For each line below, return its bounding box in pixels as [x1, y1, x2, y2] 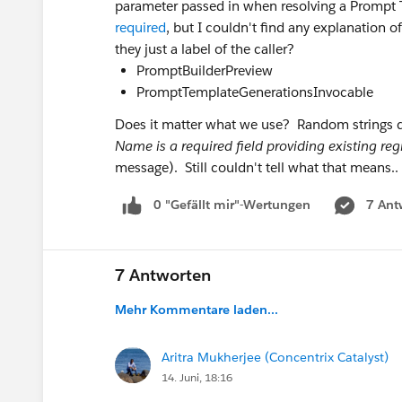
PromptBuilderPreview [136, 61, 273, 79]
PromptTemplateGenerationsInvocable [136, 83, 373, 100]
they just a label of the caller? [115, 39, 294, 57]
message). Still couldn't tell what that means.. [115, 158, 398, 176]
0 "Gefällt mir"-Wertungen [153, 196, 310, 213]
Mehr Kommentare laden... [115, 301, 278, 318]
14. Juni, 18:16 [162, 369, 232, 385]
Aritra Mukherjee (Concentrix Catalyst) [162, 348, 389, 365]
